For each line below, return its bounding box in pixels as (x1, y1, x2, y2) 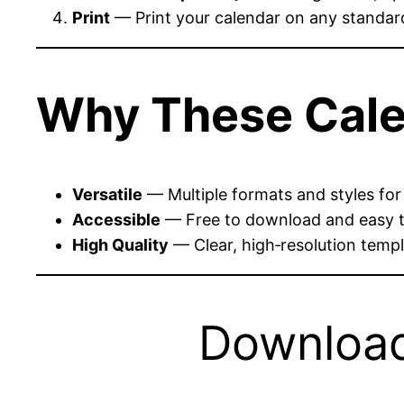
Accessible (72, 210, 161, 230)
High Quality (72, 235, 169, 255)
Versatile (72, 185, 142, 205)
